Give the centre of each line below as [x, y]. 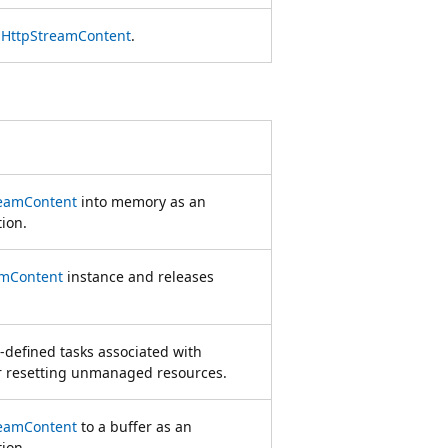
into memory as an [141, 201]
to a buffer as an [134, 426]
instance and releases [138, 276]
